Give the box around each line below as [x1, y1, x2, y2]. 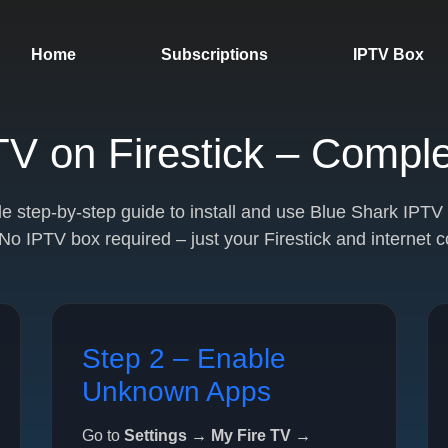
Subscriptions [160, 45, 268, 63]
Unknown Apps [81, 376, 271, 407]
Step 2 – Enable [81, 343, 286, 374]
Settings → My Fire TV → [123, 427, 311, 444]
